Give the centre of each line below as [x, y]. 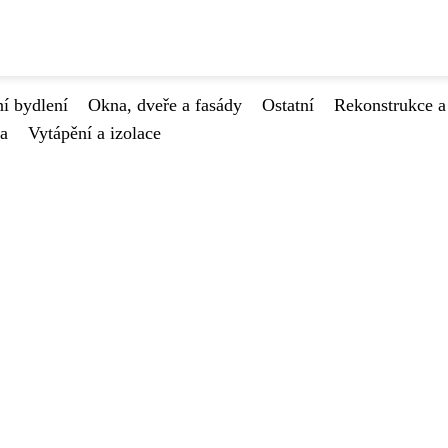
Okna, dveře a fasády [165, 105]
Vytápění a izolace [94, 133]
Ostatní [288, 105]
